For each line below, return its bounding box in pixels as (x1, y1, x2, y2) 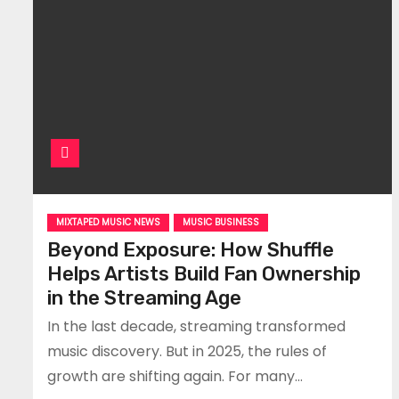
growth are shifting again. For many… (47, 366, 303, 387)
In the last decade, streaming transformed (47, 316, 346, 337)
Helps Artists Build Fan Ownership (47, 262, 361, 286)
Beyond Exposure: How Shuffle (47, 238, 334, 262)
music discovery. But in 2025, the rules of (47, 341, 327, 362)
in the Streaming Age (47, 286, 241, 310)
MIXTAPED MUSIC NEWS (56, 216, 160, 229)
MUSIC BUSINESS (183, 216, 259, 229)
